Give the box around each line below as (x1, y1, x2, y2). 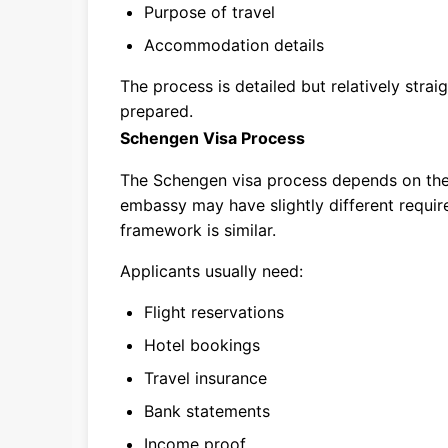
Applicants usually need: (120, 261, 303, 281)
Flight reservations (144, 302, 284, 322)
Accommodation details (144, 35, 324, 55)
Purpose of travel (144, 2, 275, 22)
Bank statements (144, 401, 270, 421)
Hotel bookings (144, 335, 260, 355)
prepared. (120, 101, 193, 121)
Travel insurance (144, 368, 267, 388)
